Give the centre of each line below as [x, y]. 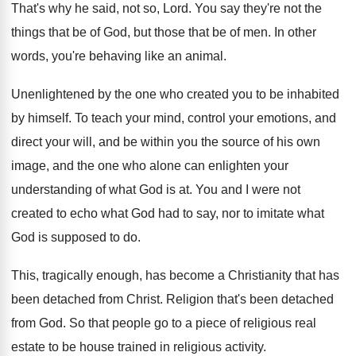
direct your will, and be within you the [115, 142]
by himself [40, 118]
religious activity [218, 347]
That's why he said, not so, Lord [100, 8]
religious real [280, 323]
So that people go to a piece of [155, 323]
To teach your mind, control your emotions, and [205, 118]
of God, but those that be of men [179, 32]
